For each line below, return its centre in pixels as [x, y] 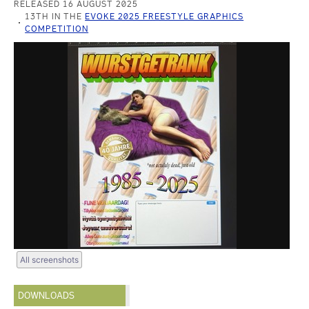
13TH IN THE [55, 16]
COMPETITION [57, 29]
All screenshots [50, 260]
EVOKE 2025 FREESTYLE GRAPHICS [165, 16]
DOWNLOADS [47, 296]
